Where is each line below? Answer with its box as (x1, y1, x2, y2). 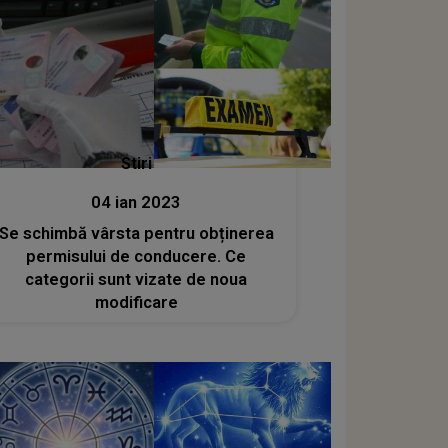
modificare (94, 293, 178, 313)
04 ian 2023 (91, 193, 182, 213)
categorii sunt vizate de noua (25, 270, 248, 290)
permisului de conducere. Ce (26, 247, 247, 267)
